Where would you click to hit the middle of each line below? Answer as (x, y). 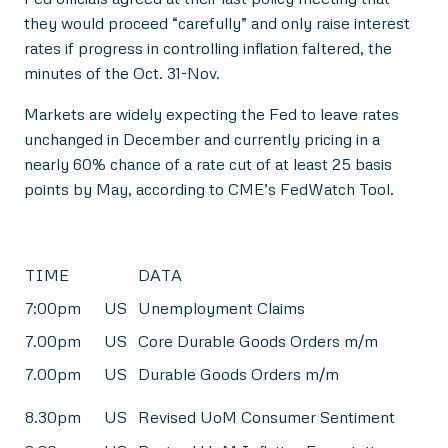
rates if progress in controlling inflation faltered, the (208, 47)
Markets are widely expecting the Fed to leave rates (211, 113)
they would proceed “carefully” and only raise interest (217, 22)
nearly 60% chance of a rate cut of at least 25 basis (208, 163)
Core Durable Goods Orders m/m (258, 340)
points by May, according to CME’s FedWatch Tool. (209, 188)
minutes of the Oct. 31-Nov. (122, 72)
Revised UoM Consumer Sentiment (266, 416)
